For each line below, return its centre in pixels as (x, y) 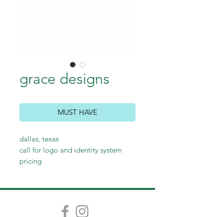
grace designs (64, 79)
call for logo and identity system (71, 150)
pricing (31, 161)
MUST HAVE (77, 112)
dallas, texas (39, 139)
